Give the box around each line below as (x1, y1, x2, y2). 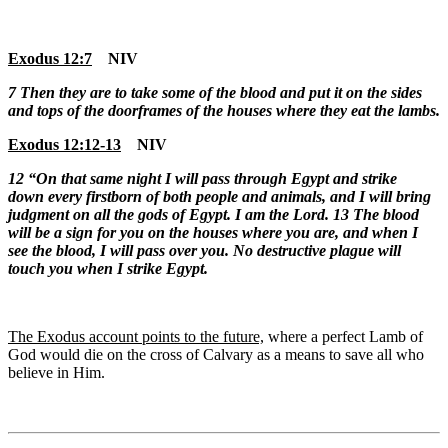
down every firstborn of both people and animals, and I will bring (8, 188, 431, 206)
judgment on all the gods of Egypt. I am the (8, 206, 293, 224)
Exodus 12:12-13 (8, 136, 121, 154)
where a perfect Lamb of (264, 328, 423, 346)
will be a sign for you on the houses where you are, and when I (8, 224, 418, 242)
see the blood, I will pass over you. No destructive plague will (8, 242, 401, 260)
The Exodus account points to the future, (8, 328, 264, 346)
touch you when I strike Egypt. (8, 260, 208, 278)
